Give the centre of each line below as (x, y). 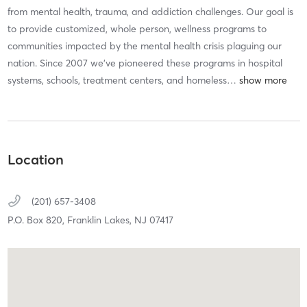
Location (35, 159)
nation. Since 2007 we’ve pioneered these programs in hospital (145, 63)
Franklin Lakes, (100, 220)
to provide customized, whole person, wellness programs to (137, 29)
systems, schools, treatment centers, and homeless (117, 81)
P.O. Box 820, (37, 220)
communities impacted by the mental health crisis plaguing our (144, 46)
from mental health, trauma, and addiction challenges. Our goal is (150, 12)
